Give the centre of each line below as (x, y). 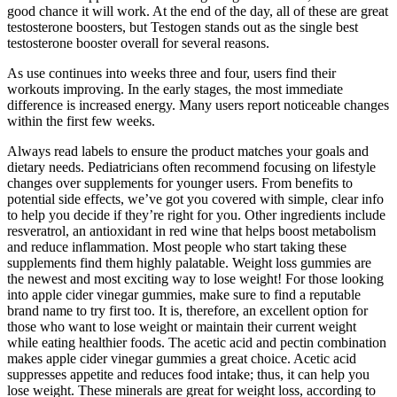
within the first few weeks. (81, 121)
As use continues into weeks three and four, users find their (171, 74)
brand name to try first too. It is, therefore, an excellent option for (187, 311)
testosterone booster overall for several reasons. (138, 43)
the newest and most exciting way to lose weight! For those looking (195, 279)
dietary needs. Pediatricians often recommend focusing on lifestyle (191, 167)
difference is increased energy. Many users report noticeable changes (198, 105)
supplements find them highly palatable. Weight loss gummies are (189, 263)
